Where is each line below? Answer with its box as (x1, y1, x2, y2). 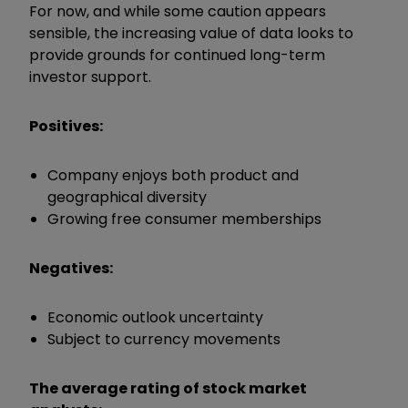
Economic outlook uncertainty (47, 306, 263, 328)
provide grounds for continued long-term (29, 44, 325, 66)
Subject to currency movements (47, 328, 280, 350)
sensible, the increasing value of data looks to (29, 22, 353, 44)
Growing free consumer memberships (47, 208, 321, 229)
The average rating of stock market (29, 377, 307, 399)
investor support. (29, 66, 151, 87)
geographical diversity (47, 186, 207, 208)
